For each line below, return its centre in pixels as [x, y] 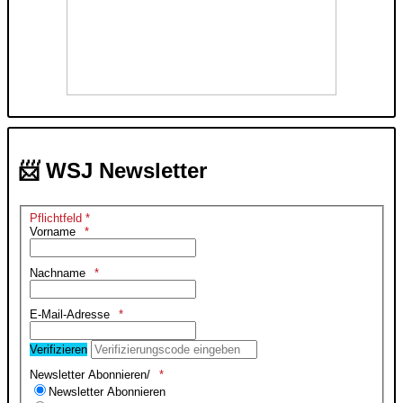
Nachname [58, 273]
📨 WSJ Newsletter [112, 170]
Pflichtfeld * [60, 218]
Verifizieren [59, 349]
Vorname [53, 231]
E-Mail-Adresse [70, 314]
